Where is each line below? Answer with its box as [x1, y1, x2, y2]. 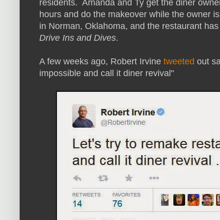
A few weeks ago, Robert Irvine [39, 56, 164, 67]
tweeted [164, 56, 194, 67]
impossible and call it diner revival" [39, 68, 174, 79]
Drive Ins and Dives [39, 33, 116, 43]
